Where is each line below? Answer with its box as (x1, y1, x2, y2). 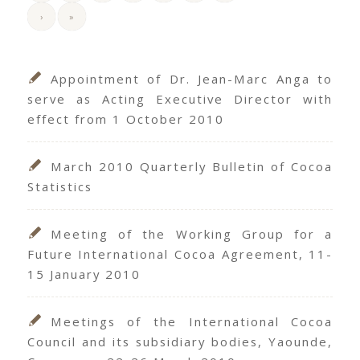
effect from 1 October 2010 (27, 111, 224, 128)
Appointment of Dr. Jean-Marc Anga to (50, 71, 333, 88)
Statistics (27, 178, 92, 195)
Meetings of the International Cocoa (50, 313, 333, 330)
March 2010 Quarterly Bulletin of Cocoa (50, 158, 333, 175)
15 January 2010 (27, 266, 141, 283)
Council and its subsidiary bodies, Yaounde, (27, 333, 333, 350)
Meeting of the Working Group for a (50, 226, 333, 243)
